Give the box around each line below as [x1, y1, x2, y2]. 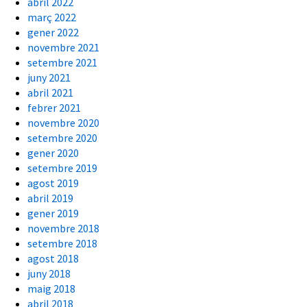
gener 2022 [27, 25, 79, 40]
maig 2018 [27, 282, 75, 296]
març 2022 [27, 10, 76, 25]
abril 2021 [27, 86, 73, 100]
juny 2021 [27, 71, 71, 85]
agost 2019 [27, 176, 79, 191]
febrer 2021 [27, 101, 81, 115]
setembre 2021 [27, 56, 97, 70]
